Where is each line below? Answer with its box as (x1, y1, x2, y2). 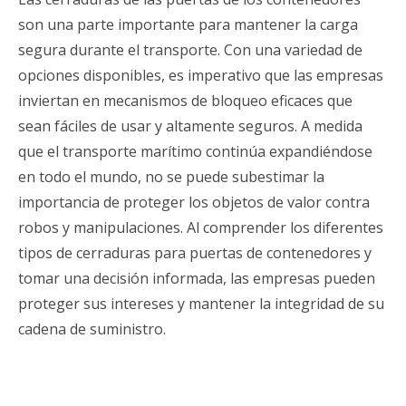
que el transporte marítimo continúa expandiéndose (18, 141, 372, 161)
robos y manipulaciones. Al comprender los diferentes (18, 217, 383, 237)
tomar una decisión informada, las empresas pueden (18, 268, 375, 288)
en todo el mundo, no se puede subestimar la (18, 167, 324, 187)
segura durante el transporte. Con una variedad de (18, 40, 362, 60)
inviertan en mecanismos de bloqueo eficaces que (18, 91, 353, 111)
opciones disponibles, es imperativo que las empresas (18, 65, 383, 85)
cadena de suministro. (18, 319, 166, 339)
